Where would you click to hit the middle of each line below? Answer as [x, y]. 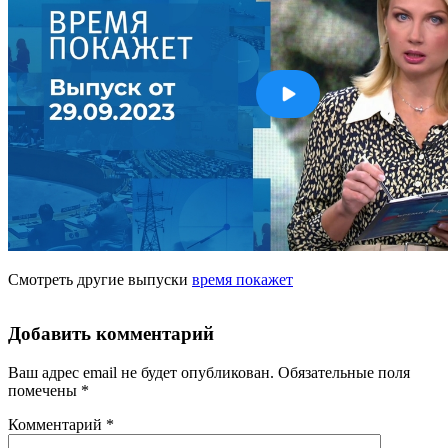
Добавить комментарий [111, 334]
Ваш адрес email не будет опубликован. [141, 373]
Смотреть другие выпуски [100, 279]
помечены [44, 391]
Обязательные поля [344, 373]
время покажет [242, 279]
